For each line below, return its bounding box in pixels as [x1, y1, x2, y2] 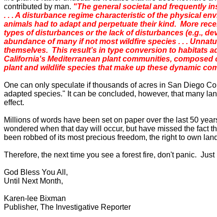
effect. [4, 98, 24, 107]
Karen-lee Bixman [4, 194, 66, 202]
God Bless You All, [4, 168, 68, 176]
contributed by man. [4, 2, 73, 11]
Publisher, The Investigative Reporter [4, 203, 131, 211]
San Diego [168, 81, 204, 89]
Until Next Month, [4, 177, 63, 185]
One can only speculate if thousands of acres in [4, 81, 168, 89]
